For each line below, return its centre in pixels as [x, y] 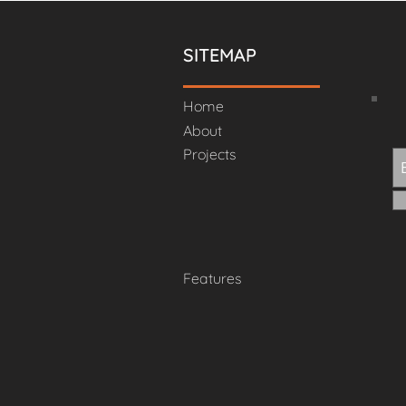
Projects [209, 155]
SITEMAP [220, 55]
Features [212, 279]
